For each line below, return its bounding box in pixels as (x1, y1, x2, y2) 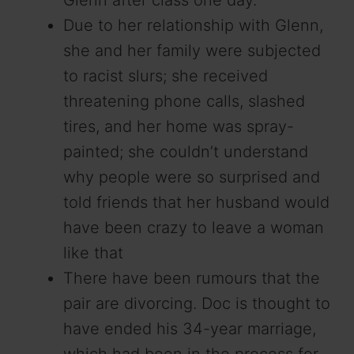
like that (63, 243, 123, 262)
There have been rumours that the (63, 268, 320, 288)
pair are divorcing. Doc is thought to (63, 293, 330, 313)
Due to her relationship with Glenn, (63, 15, 323, 35)
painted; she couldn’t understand (63, 141, 308, 161)
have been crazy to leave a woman (63, 217, 324, 237)
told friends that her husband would (63, 192, 330, 212)
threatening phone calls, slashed (63, 91, 305, 111)
